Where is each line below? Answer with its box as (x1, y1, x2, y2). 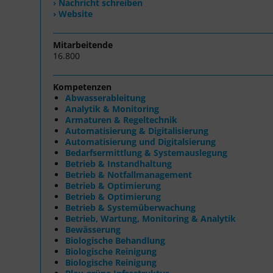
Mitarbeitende (53, 38, 113, 51)
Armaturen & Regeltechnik (65, 113, 177, 126)
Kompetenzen (53, 80, 112, 93)
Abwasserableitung (65, 91, 146, 104)
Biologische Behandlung (65, 234, 165, 246)
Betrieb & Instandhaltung (65, 157, 172, 169)
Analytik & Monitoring (65, 102, 159, 115)
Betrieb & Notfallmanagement (65, 168, 192, 180)
